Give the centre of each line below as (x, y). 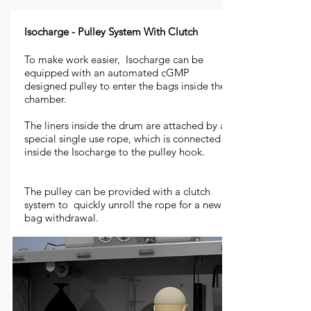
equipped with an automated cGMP (107, 73)
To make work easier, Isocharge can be (114, 59)
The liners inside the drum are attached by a (125, 125)
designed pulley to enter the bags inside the (125, 86)
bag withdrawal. (61, 218)
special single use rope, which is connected (123, 138)
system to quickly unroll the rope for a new (123, 204)
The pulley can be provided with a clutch (117, 191)
